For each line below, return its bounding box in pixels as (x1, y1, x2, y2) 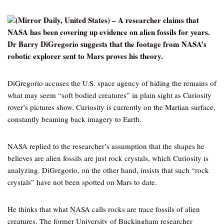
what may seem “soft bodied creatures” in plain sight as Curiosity (7, 90, 211, 100)
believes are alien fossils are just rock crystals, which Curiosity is (7, 153, 208, 163)
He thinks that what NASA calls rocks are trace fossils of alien (7, 204, 200, 214)
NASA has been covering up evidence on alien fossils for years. (7, 26, 210, 37)
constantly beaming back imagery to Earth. (7, 114, 141, 124)
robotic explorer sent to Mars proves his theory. (7, 50, 163, 61)
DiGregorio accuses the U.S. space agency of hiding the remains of (7, 78, 216, 88)
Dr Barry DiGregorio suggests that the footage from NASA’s (7, 38, 206, 49)
